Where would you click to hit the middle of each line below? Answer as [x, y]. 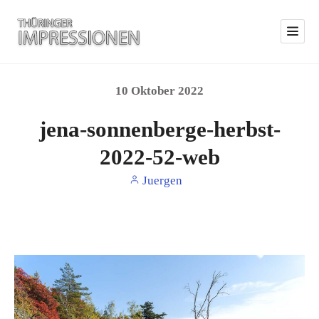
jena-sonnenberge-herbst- [159, 129]
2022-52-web [159, 157]
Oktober [155, 90]
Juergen [161, 180]
